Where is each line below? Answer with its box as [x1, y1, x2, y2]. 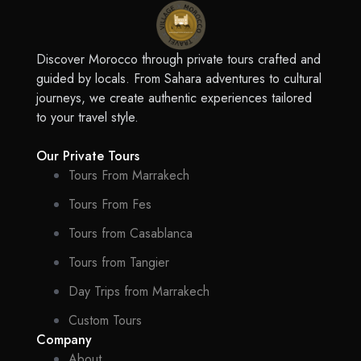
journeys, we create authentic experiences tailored [36, 89, 312, 108]
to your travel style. [36, 108, 139, 127]
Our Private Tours [36, 147, 139, 166]
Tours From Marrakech [68, 166, 189, 185]
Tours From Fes [68, 195, 151, 214]
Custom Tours [68, 311, 142, 330]
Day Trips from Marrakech [68, 282, 210, 301]
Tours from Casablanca [68, 224, 193, 243]
